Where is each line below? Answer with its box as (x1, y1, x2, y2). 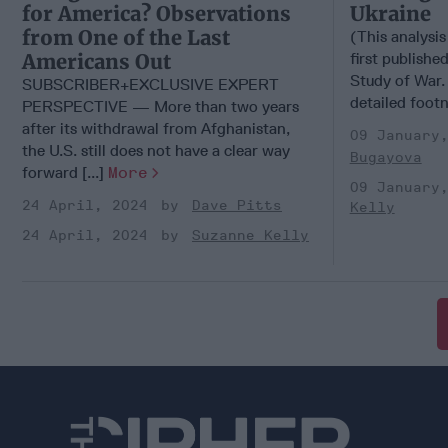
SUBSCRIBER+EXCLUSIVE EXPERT (22, 74, 279, 94)
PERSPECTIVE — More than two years (22, 96, 299, 116)
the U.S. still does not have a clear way (22, 140, 290, 160)
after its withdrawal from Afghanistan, (22, 118, 290, 138)
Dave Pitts (192, 196, 282, 214)
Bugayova (349, 148, 422, 166)
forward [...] (22, 162, 108, 182)
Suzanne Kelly (192, 226, 309, 244)
